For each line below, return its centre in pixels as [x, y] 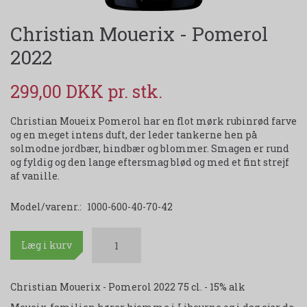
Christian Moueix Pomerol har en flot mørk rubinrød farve [153, 121]
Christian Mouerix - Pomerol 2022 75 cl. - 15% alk [128, 287]
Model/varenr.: [47, 207]
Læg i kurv [47, 245]
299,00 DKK [59, 92]
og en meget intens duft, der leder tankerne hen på [134, 135]
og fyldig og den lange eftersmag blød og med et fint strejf [150, 162]
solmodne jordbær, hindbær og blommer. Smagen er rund [150, 149]
